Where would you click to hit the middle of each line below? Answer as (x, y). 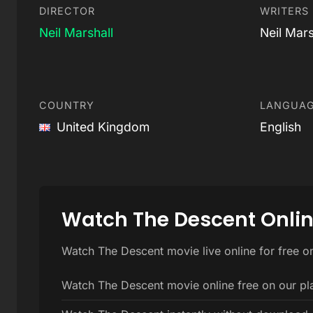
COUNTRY (67, 105)
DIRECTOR (67, 10)
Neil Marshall (76, 32)
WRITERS (284, 10)
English (281, 126)
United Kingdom (101, 126)
